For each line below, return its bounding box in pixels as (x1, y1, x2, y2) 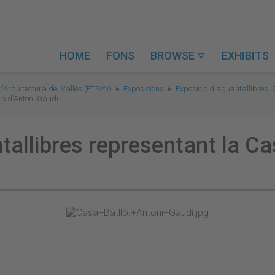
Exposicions (123, 84, 164, 93)
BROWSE (150, 49, 197, 62)
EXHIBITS (222, 49, 269, 62)
